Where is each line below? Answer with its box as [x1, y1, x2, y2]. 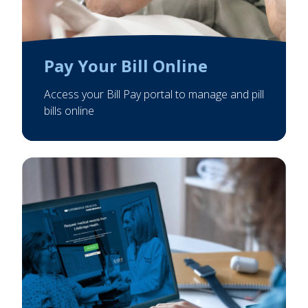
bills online [44, 103, 94, 119]
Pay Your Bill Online [44, 54, 208, 78]
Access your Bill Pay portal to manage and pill [44, 87, 264, 102]
